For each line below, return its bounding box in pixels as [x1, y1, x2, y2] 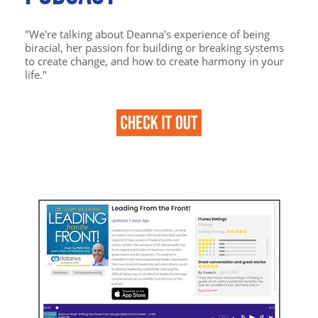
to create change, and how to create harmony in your [25, 53, 284, 68]
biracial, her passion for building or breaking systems [25, 40, 284, 55]
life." [25, 67, 47, 82]
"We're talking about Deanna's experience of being [25, 26, 270, 41]
